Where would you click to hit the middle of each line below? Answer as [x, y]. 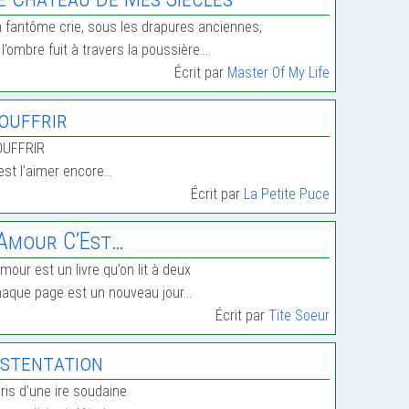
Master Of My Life [279, 73]
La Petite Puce [287, 194]
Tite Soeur [299, 316]
